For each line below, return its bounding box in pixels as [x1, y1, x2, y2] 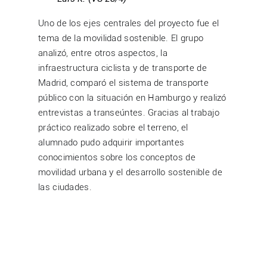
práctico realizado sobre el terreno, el [38, 122, 188, 133]
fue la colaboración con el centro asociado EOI [38, 226, 226, 237]
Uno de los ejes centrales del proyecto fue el [38, 17, 219, 29]
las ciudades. [38, 181, 92, 193]
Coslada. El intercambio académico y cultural [38, 241, 221, 252]
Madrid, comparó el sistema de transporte [38, 77, 209, 88]
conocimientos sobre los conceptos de [38, 151, 195, 163]
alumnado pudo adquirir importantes [38, 136, 185, 148]
